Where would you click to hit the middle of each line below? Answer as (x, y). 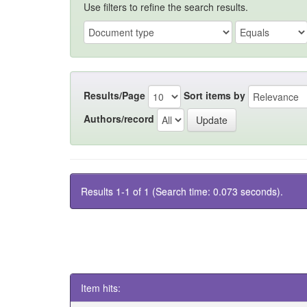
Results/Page (114, 95)
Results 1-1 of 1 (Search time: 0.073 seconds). (182, 191)
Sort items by (214, 95)
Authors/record (119, 118)
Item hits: (101, 288)
